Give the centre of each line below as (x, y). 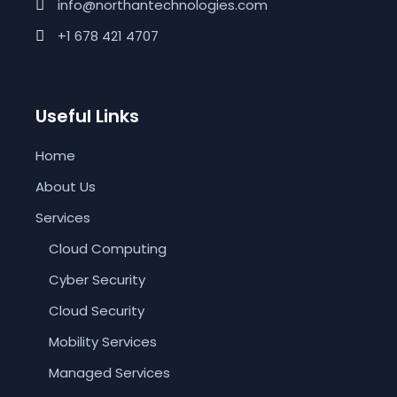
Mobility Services (103, 341)
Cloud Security (97, 310)
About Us (66, 186)
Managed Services (110, 372)
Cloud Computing (108, 248)
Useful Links (88, 116)
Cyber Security (97, 279)
